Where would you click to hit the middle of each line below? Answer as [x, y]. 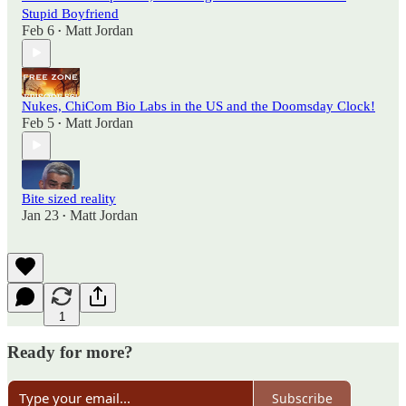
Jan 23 [40, 215]
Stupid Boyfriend [70, 13]
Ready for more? [70, 353]
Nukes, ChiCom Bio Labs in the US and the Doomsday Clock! [198, 106]
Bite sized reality [69, 198]
